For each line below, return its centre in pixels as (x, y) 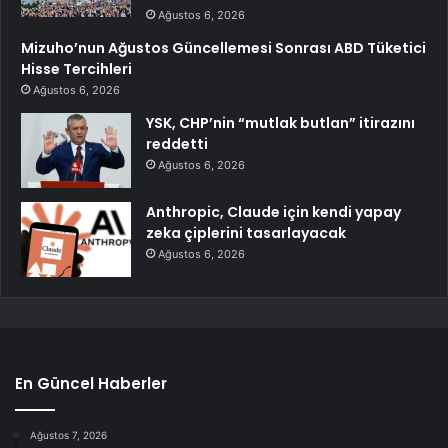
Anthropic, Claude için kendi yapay (273, 212)
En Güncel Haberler (91, 384)
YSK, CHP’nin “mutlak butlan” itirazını (280, 123)
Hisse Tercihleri (76, 69)
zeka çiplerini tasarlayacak (246, 233)
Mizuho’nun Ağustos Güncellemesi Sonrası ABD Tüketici (223, 48)
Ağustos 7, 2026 (68, 435)
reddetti (177, 144)
